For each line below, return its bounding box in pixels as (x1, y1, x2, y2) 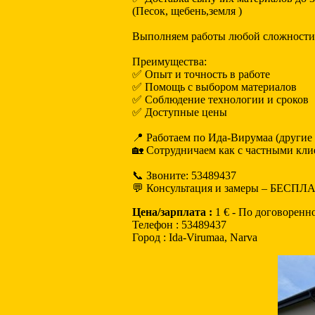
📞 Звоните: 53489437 (132, 169, 236, 181)
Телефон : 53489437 (132, 219, 226, 231)
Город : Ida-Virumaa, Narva (132, 231, 257, 243)
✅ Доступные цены (132, 106, 227, 118)
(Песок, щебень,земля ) (132, 5, 242, 17)
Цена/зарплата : (132, 206, 212, 218)
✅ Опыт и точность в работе (132, 68, 270, 80)
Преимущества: (132, 56, 207, 67)
